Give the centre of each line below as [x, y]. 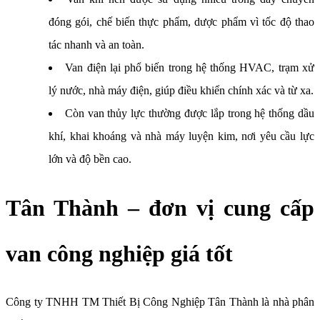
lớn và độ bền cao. [90, 159]
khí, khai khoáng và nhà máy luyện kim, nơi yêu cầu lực [181, 136]
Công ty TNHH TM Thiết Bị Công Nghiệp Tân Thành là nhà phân [160, 302]
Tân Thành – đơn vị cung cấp [160, 208]
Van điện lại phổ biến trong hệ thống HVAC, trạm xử [190, 68]
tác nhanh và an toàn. [96, 45]
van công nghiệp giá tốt [119, 254]
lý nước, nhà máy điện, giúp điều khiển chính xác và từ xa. [181, 91]
